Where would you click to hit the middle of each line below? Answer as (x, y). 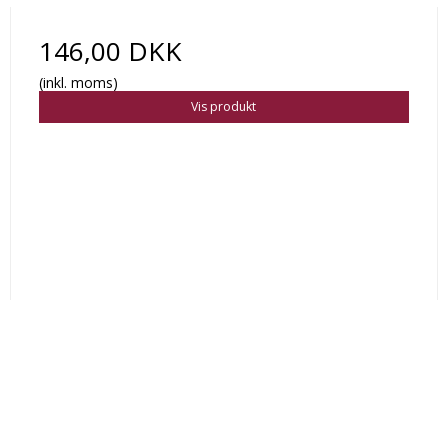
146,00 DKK (110, 51)
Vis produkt (224, 107)
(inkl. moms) (78, 83)
